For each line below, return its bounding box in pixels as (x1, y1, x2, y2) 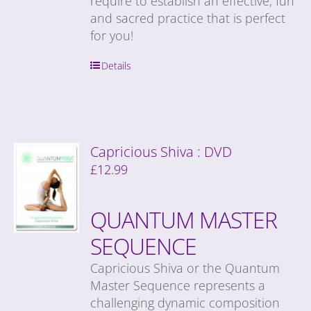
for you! (90, 26, 141, 44)
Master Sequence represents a (90, 276, 266, 294)
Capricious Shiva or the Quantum (90, 259, 280, 276)
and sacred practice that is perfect (90, 9, 286, 26)
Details (101, 58, 132, 72)
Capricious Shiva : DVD (90, 142, 233, 161)
